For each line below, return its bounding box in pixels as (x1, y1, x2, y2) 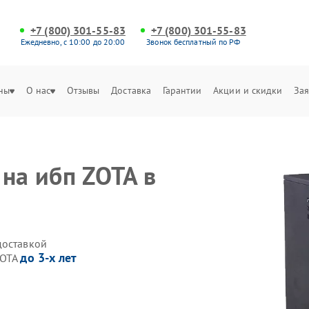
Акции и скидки (213, 84, 283, 97)
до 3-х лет (20, 250, 77, 266)
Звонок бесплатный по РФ (146, 37, 241, 47)
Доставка (111, 84, 152, 97)
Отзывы (66, 84, 100, 97)
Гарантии (162, 84, 202, 97)
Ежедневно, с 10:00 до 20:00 (20, 37, 126, 47)
